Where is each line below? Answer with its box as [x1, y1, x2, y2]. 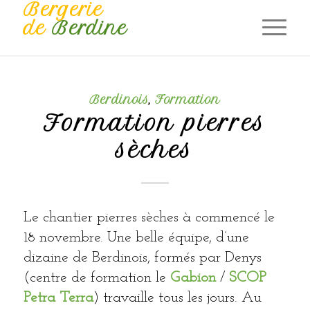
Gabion [170, 271, 216, 286]
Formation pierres [44, 110, 266, 136]
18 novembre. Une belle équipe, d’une [23, 230, 249, 246]
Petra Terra [23, 291, 93, 306]
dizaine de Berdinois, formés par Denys [23, 250, 262, 266]
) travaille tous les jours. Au [93, 291, 262, 306]
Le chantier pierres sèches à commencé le [23, 210, 275, 226]
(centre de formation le [23, 271, 170, 286]
